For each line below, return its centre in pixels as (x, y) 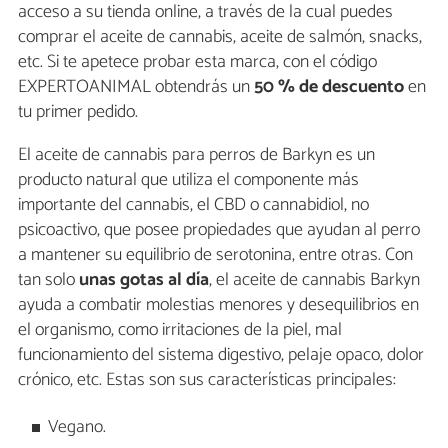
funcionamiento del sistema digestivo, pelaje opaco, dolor (221, 354)
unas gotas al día (144, 279)
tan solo (48, 279)
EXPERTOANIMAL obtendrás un (136, 86)
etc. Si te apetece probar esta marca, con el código (197, 61)
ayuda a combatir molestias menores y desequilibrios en (218, 304)
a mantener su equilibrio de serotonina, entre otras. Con (215, 254)
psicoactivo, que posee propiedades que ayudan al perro (219, 229)
